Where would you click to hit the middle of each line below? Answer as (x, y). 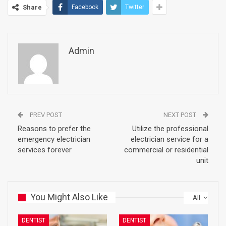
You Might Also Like (69, 197)
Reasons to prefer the (54, 129)
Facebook (85, 7)
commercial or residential (166, 150)
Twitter (135, 7)
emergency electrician (54, 139)
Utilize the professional (170, 129)
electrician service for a (169, 139)
